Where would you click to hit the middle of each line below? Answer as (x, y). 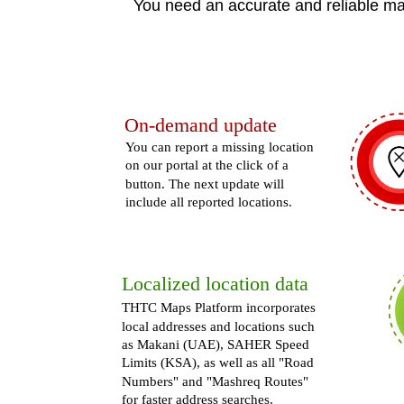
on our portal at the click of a (209, 165)
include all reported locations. (209, 202)
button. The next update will (207, 183)
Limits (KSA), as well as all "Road (219, 363)
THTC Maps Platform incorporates (220, 308)
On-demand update (201, 125)
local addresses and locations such (220, 326)
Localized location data (215, 283)
